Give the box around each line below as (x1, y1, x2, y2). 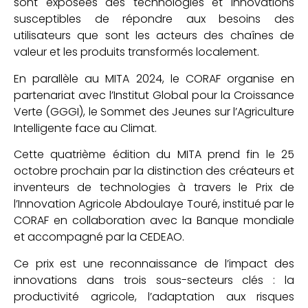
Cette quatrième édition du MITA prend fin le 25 (14, 146, 294, 163)
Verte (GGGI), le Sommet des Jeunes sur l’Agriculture (14, 103, 294, 120)
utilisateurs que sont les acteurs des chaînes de (14, 27, 294, 44)
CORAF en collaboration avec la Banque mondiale (14, 212, 294, 229)
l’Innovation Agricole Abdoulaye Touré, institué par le (14, 196, 294, 212)
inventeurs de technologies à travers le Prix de (14, 179, 294, 196)
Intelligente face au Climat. (14, 120, 157, 136)
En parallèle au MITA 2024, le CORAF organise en (14, 70, 294, 87)
